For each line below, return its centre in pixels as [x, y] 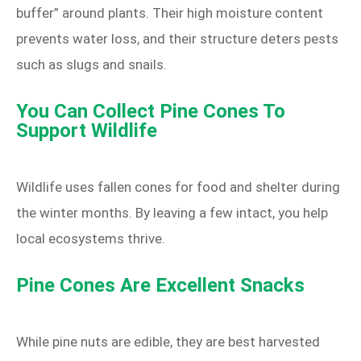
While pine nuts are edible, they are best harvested [168, 342]
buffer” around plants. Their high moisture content [170, 13]
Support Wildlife [87, 131]
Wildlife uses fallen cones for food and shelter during [178, 187]
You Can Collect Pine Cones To [151, 112]
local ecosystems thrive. [91, 239]
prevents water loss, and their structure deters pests [177, 39]
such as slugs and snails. [91, 65]
